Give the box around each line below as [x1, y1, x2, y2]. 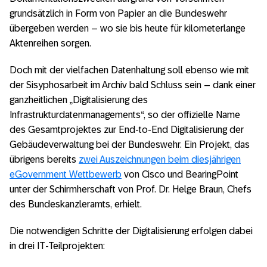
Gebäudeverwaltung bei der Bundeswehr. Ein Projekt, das [10, 139, 250, 150]
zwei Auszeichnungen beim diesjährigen [79, 154, 241, 165]
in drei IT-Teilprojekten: [10, 241, 105, 252]
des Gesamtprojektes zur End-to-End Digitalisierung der [10, 125, 244, 135]
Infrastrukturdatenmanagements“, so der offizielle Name [10, 110, 240, 120]
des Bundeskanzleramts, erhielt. [10, 199, 142, 210]
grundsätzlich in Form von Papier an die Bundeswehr [10, 8, 227, 19]
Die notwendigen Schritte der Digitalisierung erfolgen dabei [10, 226, 253, 237]
